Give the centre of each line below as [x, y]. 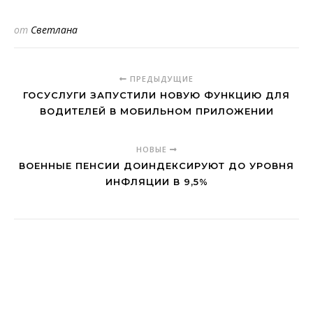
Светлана [54, 30]
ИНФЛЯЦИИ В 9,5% [156, 182]
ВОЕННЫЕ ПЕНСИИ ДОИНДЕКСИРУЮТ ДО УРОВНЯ [156, 166]
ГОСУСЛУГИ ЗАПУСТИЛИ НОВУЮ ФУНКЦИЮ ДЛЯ [156, 95]
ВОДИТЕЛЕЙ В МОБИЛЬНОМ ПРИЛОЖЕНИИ [156, 111]
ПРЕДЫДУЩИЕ [160, 79]
